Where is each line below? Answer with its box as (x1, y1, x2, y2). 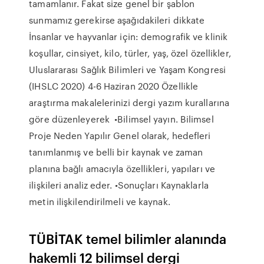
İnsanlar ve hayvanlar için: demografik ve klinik (29, 30, 228, 43)
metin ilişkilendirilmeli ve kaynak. (29, 195, 170, 208)
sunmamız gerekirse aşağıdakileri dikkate (29, 14, 205, 27)
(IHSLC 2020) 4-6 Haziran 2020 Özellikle (29, 80, 199, 93)
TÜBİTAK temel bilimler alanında (29, 229, 227, 247)
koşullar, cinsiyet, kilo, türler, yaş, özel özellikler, (29, 47, 233, 60)
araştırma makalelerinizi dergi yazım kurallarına (29, 96, 230, 109)
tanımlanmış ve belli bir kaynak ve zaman (29, 146, 203, 159)
